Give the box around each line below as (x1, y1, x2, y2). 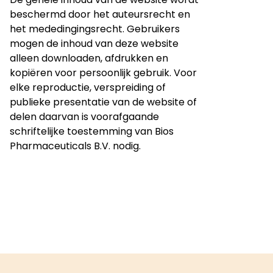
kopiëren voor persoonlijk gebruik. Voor (10, 66, 197, 80)
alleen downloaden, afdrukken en (10, 51, 168, 65)
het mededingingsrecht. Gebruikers (10, 22, 180, 36)
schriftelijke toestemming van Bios (10, 124, 174, 138)
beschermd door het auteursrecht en (10, 7, 190, 21)
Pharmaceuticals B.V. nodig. (10, 139, 141, 153)
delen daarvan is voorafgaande (10, 110, 159, 124)
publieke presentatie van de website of (10, 95, 197, 109)
